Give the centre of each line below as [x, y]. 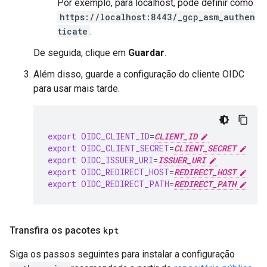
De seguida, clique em [81, 53]
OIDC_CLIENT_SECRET [125, 148]
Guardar [146, 53]
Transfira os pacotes [56, 231]
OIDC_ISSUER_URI [117, 160]
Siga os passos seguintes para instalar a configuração [122, 254]
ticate [72, 32]
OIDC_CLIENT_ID [115, 136]
